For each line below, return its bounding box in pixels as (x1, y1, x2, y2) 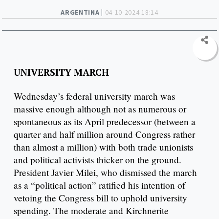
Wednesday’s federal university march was (14, 90, 175, 103)
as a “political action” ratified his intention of (14, 179, 185, 192)
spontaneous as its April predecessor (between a (14, 115, 196, 128)
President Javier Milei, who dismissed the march (14, 166, 197, 179)
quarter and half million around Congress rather (14, 128, 195, 141)
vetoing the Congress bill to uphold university (14, 192, 187, 204)
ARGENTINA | (61, 7, 105, 17)
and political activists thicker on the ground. (14, 153, 181, 166)
